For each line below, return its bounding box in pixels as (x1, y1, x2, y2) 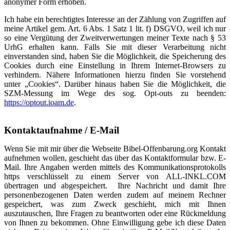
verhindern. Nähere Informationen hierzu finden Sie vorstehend (4, 70, 226, 79)
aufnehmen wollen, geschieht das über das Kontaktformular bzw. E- (4, 154, 226, 162)
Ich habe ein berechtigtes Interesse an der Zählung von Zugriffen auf (4, 15, 226, 24)
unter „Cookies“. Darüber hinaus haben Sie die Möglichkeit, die (4, 80, 226, 88)
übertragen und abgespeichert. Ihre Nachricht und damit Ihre (4, 181, 226, 190)
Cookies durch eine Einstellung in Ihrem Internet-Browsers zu (4, 61, 226, 70)
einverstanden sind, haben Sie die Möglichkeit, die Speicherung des (4, 52, 226, 61)
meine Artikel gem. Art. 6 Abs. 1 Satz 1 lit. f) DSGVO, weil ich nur (4, 24, 226, 33)
